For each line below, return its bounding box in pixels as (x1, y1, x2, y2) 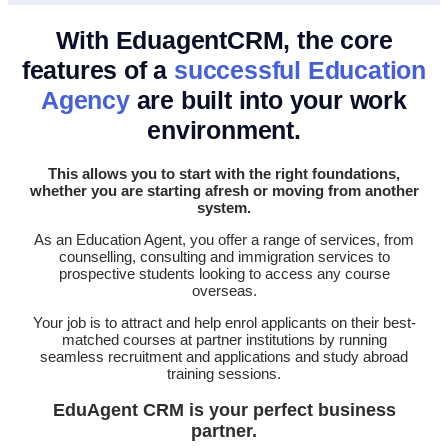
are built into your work (129, 86, 407, 114)
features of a (21, 56, 175, 84)
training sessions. (167, 365, 281, 382)
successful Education (174, 56, 427, 84)
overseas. (191, 282, 257, 299)
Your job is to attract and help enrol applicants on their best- (32, 314, 416, 331)
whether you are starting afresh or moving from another (29, 182, 419, 199)
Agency (41, 86, 130, 114)
